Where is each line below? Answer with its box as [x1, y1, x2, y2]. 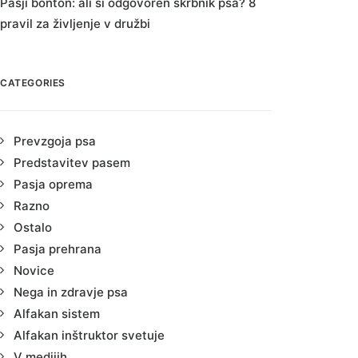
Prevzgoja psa [14, 133, 96, 149]
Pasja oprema [14, 177, 93, 192]
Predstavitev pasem [14, 155, 130, 170]
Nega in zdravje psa [14, 284, 128, 300]
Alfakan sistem [14, 306, 100, 321]
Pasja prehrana [14, 241, 101, 257]
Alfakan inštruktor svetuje [14, 328, 165, 343]
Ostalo [14, 220, 52, 235]
